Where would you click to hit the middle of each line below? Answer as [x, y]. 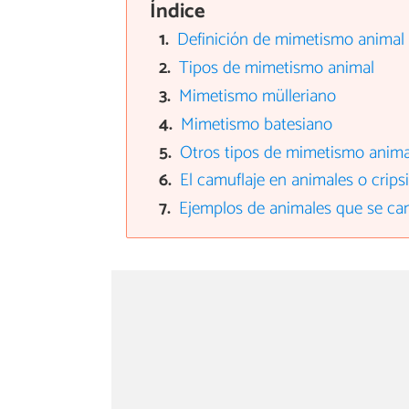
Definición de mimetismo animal [291, 40]
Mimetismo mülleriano [258, 97]
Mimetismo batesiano [257, 124]
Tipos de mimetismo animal [277, 68]
